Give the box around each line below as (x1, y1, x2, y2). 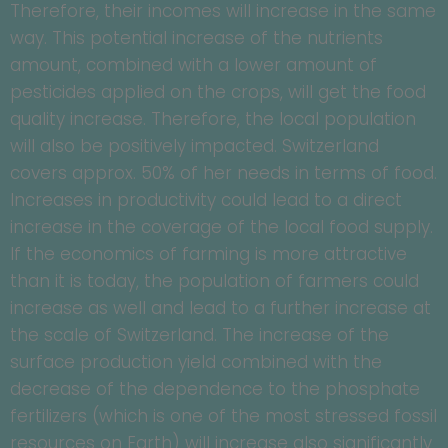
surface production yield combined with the (10, 350, 382, 375)
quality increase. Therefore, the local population (10, 107, 416, 132)
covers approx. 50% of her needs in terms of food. (10, 161, 437, 186)
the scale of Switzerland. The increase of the (10, 323, 389, 348)
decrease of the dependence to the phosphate (10, 377, 420, 402)
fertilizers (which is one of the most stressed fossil (10, 404, 437, 429)
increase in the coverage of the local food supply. (10, 215, 433, 240)
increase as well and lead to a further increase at (10, 296, 431, 321)
